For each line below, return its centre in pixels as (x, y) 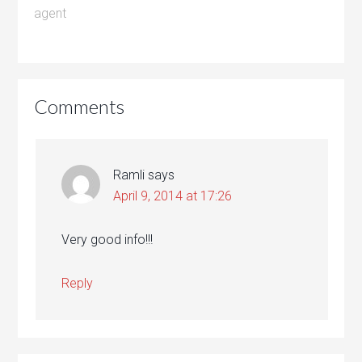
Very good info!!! (107, 240)
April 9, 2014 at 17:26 (173, 196)
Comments (80, 106)
